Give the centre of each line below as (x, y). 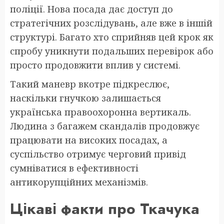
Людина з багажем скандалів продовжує (105, 126)
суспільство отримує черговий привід (98, 154)
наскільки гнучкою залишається (85, 98)
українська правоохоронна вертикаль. (100, 112)
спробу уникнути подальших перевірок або (112, 51)
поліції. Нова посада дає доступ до (91, 9)
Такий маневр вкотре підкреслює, (90, 84)
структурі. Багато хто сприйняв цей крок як (112, 37)
